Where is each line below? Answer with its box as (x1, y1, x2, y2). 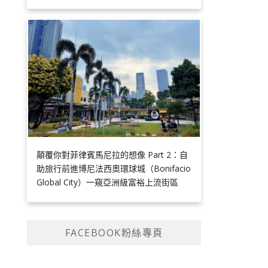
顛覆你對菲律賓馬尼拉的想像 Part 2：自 (36, 149, 188, 161)
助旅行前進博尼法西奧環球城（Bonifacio (36, 163, 191, 175)
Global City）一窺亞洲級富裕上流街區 (36, 176, 179, 188)
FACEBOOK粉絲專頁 (65, 226, 163, 240)
